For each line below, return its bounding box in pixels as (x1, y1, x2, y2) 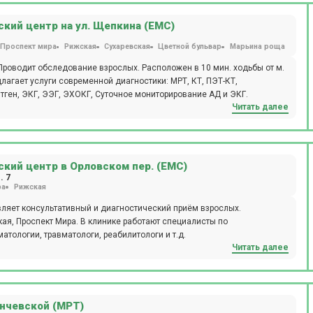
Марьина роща (229, 42, 285, 52)
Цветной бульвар (158, 42, 222, 52)
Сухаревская (104, 42, 150, 52)
